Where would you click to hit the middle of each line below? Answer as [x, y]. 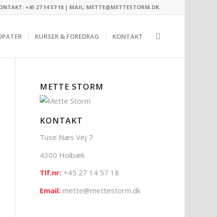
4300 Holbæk [62, 155]
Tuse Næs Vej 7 [67, 137]
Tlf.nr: [52, 173]
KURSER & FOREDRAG [67, 36]
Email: [51, 190]
